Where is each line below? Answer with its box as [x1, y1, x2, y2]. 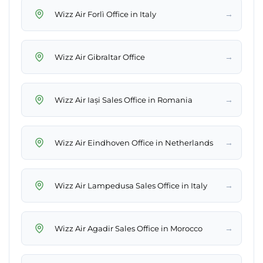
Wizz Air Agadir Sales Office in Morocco [55, 223, 203, 233]
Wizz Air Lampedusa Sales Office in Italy [55, 180, 207, 190]
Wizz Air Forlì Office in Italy [55, 9, 156, 19]
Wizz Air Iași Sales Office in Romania [55, 95, 193, 104]
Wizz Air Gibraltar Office [55, 52, 145, 62]
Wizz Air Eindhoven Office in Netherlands [55, 137, 213, 147]
